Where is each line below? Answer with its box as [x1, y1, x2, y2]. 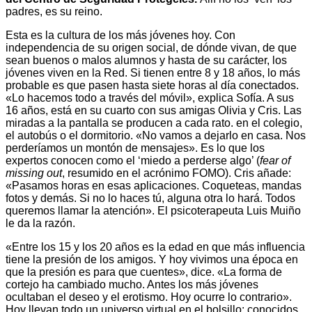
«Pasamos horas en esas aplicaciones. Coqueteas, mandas [6, 180, 302, 192]
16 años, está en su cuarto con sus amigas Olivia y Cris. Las [6, 104, 302, 117]
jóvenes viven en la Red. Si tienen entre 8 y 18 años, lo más [6, 67, 300, 79]
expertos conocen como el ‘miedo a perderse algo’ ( [6, 155, 260, 167]
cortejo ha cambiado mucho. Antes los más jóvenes [6, 279, 258, 291]
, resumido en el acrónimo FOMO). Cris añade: [62, 167, 291, 180]
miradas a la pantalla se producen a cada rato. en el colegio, [6, 117, 302, 130]
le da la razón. [6, 217, 75, 230]
